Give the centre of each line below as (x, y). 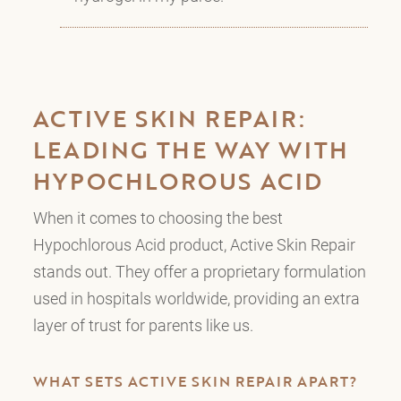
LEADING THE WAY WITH (191, 150)
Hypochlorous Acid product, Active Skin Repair (194, 245)
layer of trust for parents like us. (143, 325)
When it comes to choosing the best (158, 218)
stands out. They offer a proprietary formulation (199, 272)
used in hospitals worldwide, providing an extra (196, 299)
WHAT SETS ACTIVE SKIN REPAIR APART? (195, 382)
